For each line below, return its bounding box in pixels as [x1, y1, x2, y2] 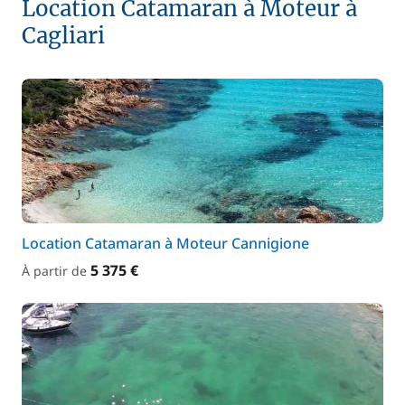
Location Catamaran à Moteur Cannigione [22, 233, 309, 253]
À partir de [22, 262, 90, 279]
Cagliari [22, 22, 105, 50]
